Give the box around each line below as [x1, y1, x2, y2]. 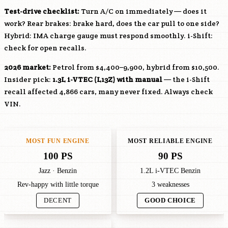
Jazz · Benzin [39, 166, 77, 175]
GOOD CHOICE [144, 197, 196, 204]
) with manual [112, 75, 162, 84]
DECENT [44, 197, 72, 204]
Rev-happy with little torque [17, 181, 99, 188]
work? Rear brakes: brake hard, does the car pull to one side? [4, 19, 219, 28]
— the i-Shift [162, 75, 210, 84]
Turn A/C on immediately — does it [79, 7, 207, 16]
